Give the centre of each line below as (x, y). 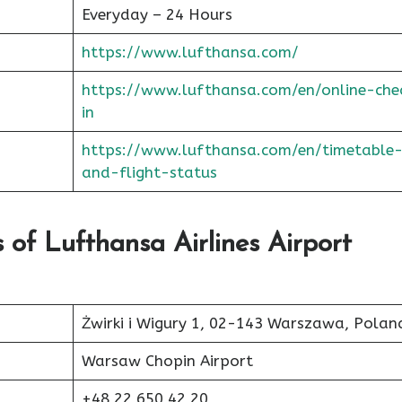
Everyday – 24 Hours (157, 14)
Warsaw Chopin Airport (167, 361)
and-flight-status (149, 172)
